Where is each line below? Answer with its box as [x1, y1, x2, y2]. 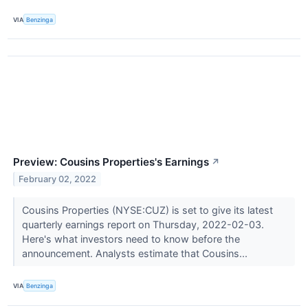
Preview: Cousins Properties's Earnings [13, 155, 209, 169]
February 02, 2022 [19, 174, 97, 185]
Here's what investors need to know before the [21, 233, 240, 245]
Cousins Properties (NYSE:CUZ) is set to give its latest [21, 204, 273, 217]
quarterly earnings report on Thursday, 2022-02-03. [21, 219, 264, 231]
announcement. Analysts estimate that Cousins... [21, 247, 250, 260]
